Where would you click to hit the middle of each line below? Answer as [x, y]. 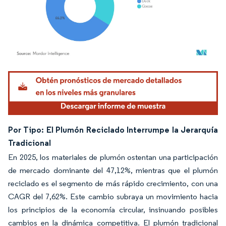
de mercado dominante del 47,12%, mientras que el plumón [113, 170]
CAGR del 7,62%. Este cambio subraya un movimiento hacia [113, 196]
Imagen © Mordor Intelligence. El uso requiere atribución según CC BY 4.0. [109, 72]
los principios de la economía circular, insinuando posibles [113, 209]
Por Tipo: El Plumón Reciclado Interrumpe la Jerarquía [113, 129]
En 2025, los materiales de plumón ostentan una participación [113, 157]
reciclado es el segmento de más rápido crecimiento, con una [113, 183]
